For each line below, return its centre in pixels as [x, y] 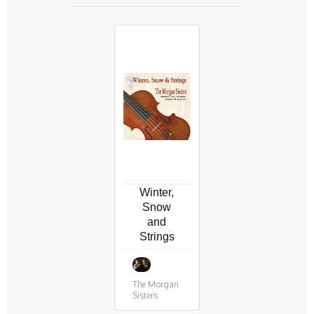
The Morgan [156, 284]
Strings [157, 237]
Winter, [157, 193]
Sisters [145, 295]
